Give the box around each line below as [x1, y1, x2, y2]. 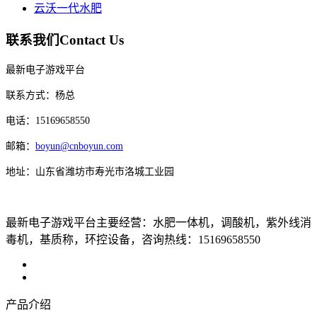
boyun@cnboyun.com [35, 140, 123, 151]
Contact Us [59, 32, 124, 47]
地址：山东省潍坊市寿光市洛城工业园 [6, 166, 174, 177]
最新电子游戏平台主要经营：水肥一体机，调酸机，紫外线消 [6, 216, 311, 229]
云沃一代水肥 [34, 2, 102, 15]
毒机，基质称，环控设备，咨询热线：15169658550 [6, 233, 260, 246]
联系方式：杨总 [6, 89, 75, 100]
